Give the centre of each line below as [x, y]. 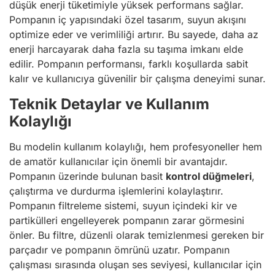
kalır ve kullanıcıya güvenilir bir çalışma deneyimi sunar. [137, 79]
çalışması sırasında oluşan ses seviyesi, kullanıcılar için [135, 265]
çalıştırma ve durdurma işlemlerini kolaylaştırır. [116, 191]
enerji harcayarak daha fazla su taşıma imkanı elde [126, 49]
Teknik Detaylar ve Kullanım [109, 104]
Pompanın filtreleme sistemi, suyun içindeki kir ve [123, 206]
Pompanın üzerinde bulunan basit [87, 176]
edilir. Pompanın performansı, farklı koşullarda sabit [129, 64]
